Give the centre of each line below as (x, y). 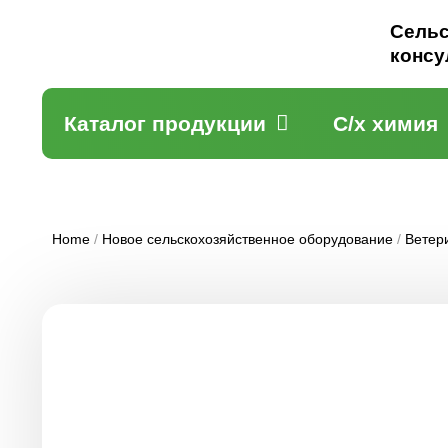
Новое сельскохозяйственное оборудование (247, 239)
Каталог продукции (165, 123)
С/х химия (385, 123)
